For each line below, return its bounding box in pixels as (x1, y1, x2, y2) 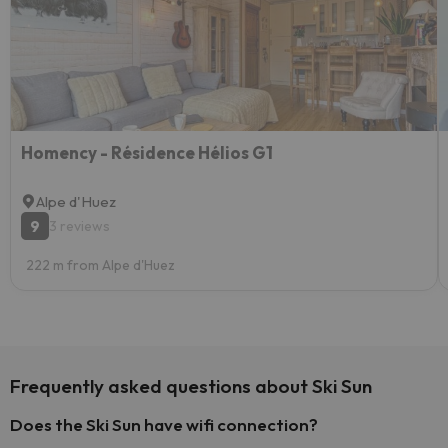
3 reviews (49, 217, 110, 235)
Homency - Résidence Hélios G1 (21, 142, 273, 163)
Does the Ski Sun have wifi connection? (10, 414, 318, 435)
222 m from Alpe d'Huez (26, 256, 175, 274)
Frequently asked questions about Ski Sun (10, 374, 372, 398)
